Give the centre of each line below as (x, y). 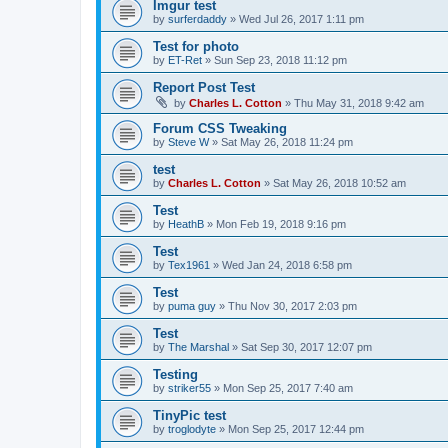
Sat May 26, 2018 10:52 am (339, 182)
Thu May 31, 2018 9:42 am (359, 102)
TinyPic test (189, 415)
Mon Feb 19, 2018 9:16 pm (281, 223)
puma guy (192, 305)
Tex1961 (189, 264)
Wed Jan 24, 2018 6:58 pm (287, 264)
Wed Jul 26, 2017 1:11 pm (301, 18)
